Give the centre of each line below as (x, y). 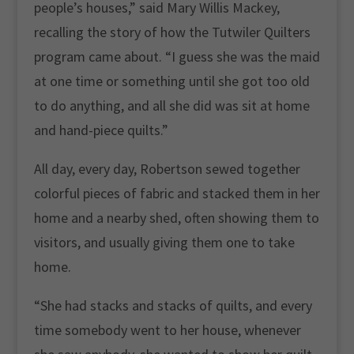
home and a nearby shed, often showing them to (176, 218)
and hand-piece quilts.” (101, 130)
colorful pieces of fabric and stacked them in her (177, 193)
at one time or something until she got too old (171, 81)
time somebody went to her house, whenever (167, 330)
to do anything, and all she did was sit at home (171, 105)
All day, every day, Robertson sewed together (167, 169)
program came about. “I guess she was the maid (177, 56)
